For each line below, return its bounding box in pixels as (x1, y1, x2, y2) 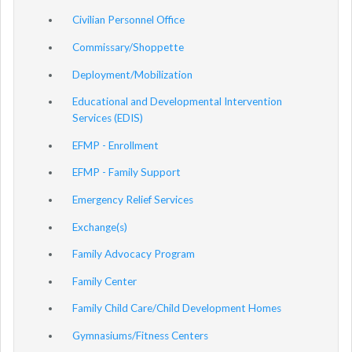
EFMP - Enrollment (72, 138, 159, 152)
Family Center (72, 274, 137, 288)
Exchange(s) (72, 220, 127, 233)
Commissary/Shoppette (72, 40, 184, 53)
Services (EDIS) (72, 112, 143, 125)
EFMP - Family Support (72, 166, 181, 179)
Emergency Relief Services (72, 192, 193, 206)
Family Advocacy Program (72, 247, 195, 261)
